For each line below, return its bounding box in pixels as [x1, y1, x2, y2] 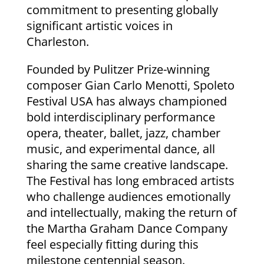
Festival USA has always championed [26, 93, 227, 109]
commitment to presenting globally [26, 1, 218, 18]
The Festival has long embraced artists [26, 172, 235, 189]
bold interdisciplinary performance [26, 108, 215, 125]
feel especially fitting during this [26, 236, 199, 252]
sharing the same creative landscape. [26, 156, 228, 173]
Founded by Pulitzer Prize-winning [26, 61, 210, 77]
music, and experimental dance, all [26, 140, 215, 157]
